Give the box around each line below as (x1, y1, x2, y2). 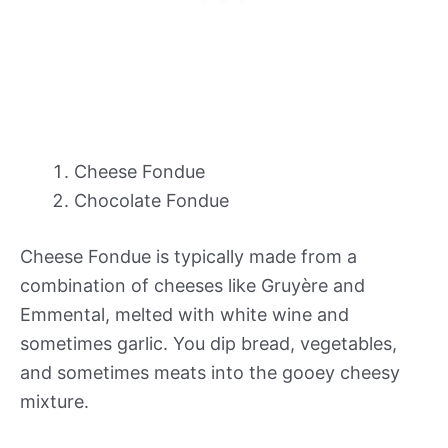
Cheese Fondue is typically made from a (20, 245, 357, 267)
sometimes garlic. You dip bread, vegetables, (20, 332, 397, 354)
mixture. (20, 390, 89, 412)
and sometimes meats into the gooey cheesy (20, 361, 400, 383)
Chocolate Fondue (74, 189, 229, 211)
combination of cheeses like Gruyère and (20, 274, 365, 296)
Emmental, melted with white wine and (20, 303, 349, 325)
